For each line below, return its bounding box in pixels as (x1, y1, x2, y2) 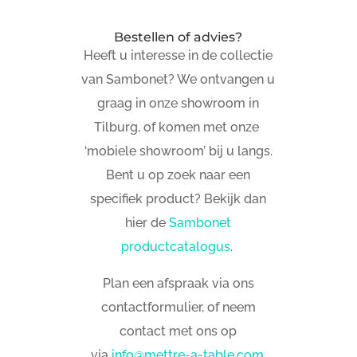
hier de (125, 214, 170, 230)
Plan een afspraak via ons (102, 275, 254, 291)
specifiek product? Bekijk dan (90, 190, 267, 206)
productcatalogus (120, 238, 230, 254)
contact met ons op (120, 323, 237, 339)
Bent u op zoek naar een (106, 167, 251, 182)
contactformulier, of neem (100, 299, 256, 315)
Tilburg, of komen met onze (94, 119, 263, 135)
